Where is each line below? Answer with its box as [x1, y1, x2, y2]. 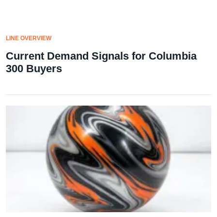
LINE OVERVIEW [6, 34, 51, 42]
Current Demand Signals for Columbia [6, 49, 197, 62]
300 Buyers [6, 62, 62, 75]
